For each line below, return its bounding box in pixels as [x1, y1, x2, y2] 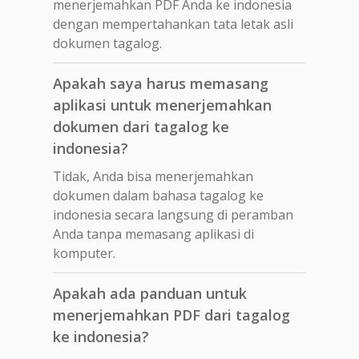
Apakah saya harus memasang [53, 73, 268, 93]
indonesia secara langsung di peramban [53, 205, 293, 224]
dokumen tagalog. [53, 34, 162, 52]
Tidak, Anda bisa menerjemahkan [53, 167, 253, 185]
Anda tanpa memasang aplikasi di [53, 224, 254, 243]
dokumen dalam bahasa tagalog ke [53, 186, 264, 204]
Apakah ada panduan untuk [53, 283, 247, 303]
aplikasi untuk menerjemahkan [53, 95, 272, 115]
